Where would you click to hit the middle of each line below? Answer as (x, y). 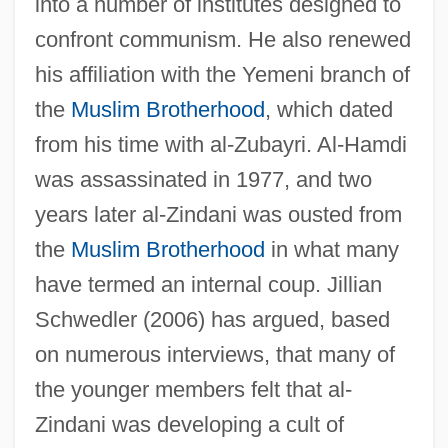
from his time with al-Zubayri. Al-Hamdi (220, 144)
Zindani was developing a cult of (189, 424)
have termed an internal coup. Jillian (208, 284)
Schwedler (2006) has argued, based (212, 319)
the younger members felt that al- (193, 389)
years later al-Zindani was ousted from (218, 214)
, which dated (328, 109)
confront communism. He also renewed (222, 39)
